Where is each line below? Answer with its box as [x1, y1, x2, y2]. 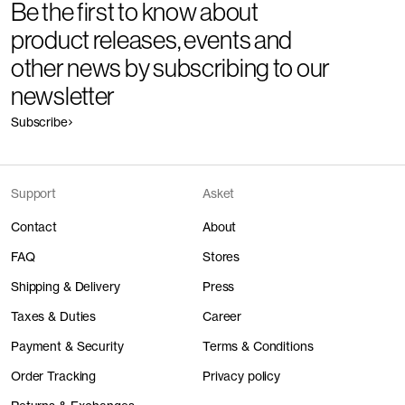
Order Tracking [11, 368, 97, 383]
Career [202, 308, 242, 324]
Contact [11, 219, 58, 234]
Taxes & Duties [11, 308, 97, 324]
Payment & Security [11, 338, 124, 353]
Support [11, 185, 57, 201]
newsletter [11, 80, 116, 110]
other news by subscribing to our [11, 52, 331, 82]
